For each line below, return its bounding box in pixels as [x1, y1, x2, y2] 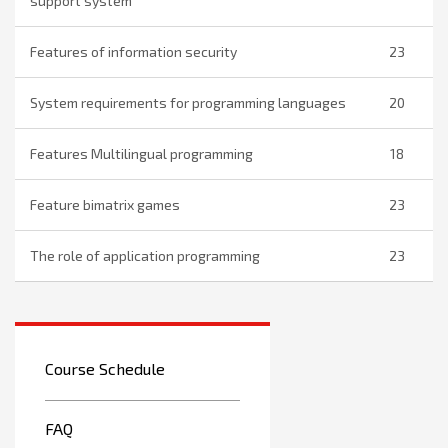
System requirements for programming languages [30, 94, 346, 111]
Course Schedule [45, 359, 165, 378]
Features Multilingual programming [30, 145, 253, 162]
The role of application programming [30, 247, 260, 264]
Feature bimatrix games [30, 196, 180, 213]
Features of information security [30, 43, 237, 60]
